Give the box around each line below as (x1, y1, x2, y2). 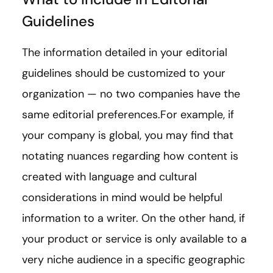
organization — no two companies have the (22, 87, 240, 102)
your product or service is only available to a (22, 232, 247, 247)
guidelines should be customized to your (22, 66, 225, 81)
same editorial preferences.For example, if (22, 107, 234, 122)
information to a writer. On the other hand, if (22, 211, 245, 226)
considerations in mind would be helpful (22, 190, 222, 205)
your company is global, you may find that (22, 128, 233, 143)
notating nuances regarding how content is (22, 149, 238, 164)
